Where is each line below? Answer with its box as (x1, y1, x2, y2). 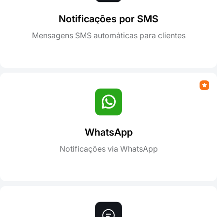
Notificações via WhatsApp (59, 143, 158, 154)
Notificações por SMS (59, 13, 158, 25)
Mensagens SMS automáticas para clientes (31, 30, 186, 40)
